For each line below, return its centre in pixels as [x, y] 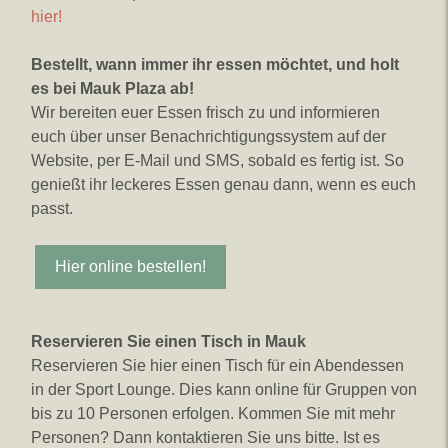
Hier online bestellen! [130, 266]
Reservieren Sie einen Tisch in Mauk [168, 341]
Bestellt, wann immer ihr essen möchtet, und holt [215, 64]
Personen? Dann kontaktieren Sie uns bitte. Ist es [205, 437]
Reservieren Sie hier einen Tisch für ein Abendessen [217, 365]
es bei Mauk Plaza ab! [112, 88]
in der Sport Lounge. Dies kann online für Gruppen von [224, 389]
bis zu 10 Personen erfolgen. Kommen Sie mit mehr [213, 413]
